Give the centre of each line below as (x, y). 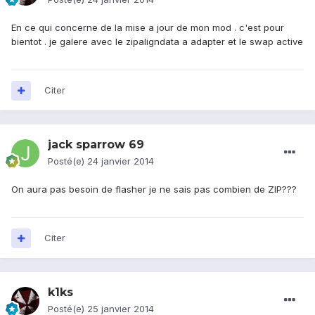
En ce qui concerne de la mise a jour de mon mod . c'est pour (148, 28)
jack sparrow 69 (96, 145)
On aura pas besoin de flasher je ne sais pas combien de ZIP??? (154, 189)
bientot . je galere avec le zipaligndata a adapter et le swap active (157, 42)
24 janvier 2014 (121, 161)
